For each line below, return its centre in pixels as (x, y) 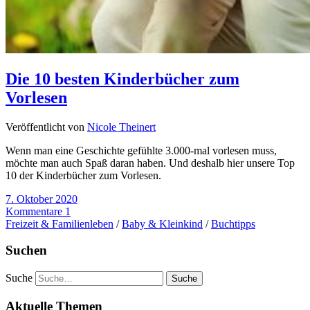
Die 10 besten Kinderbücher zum (122, 79)
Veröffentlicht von (46, 127)
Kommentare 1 (38, 211)
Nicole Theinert (121, 127)
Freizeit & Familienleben (60, 224)
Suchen (26, 250)
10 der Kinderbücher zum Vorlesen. (83, 175)
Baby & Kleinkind (162, 224)
